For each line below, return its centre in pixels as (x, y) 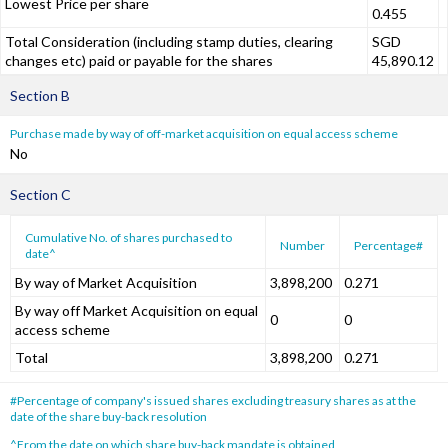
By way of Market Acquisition (106, 282)
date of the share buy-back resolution (108, 416)
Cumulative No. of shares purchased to (128, 237)
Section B (40, 95)
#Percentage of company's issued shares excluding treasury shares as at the (213, 400)
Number (302, 245)
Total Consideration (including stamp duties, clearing (169, 41)
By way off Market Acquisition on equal (136, 310)
